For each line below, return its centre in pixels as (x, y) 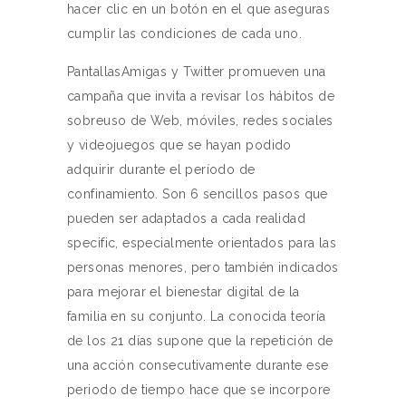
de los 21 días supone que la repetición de (200, 341)
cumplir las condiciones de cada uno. (185, 34)
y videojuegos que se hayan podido (179, 145)
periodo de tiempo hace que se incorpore (199, 390)
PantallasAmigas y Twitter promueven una (197, 72)
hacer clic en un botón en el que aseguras (199, 9)
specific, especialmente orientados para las (202, 243)
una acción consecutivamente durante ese (198, 365)
